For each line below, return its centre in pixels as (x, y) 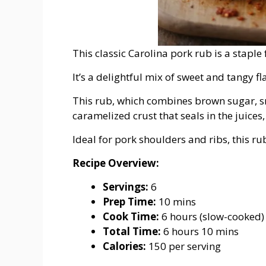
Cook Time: (131, 217)
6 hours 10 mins (200, 232)
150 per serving (183, 246)
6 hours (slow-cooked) (212, 217)
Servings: (126, 187)
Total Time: (132, 232)
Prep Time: (129, 202)
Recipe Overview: (116, 163)
